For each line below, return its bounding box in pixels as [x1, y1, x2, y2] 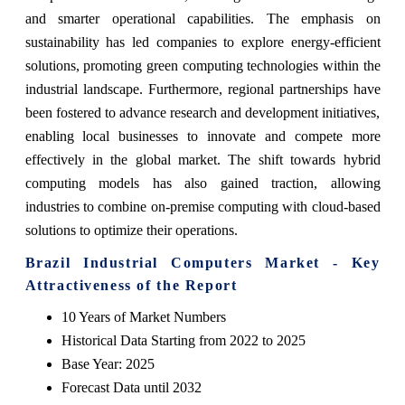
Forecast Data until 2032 [61, 380, 202, 396]
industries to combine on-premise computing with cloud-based [24, 199, 381, 215]
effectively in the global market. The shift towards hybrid [24, 152, 381, 168]
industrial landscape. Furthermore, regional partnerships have [24, 81, 381, 98]
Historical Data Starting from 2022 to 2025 [61, 333, 306, 349]
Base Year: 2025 [61, 356, 155, 372]
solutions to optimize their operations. [24, 222, 238, 239]
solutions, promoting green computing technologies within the [24, 58, 381, 74]
